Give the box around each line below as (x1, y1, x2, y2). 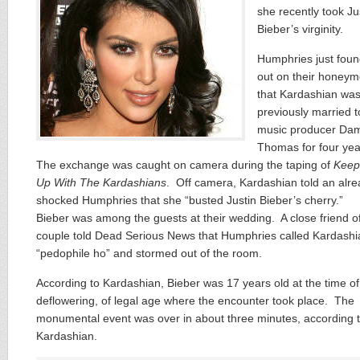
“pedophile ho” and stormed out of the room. (36, 247, 262, 260)
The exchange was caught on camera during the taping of (36, 158, 333, 171)
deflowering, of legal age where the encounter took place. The (36, 294, 354, 307)
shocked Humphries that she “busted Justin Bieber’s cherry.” (36, 194, 346, 207)
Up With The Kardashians (36, 176, 166, 189)
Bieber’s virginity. (257, 22, 343, 35)
